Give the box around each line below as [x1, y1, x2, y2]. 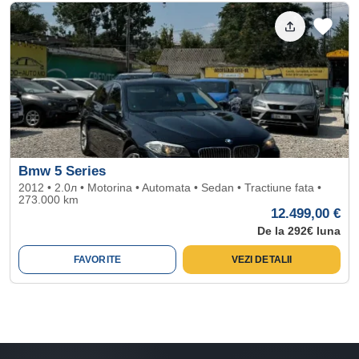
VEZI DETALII [231, 253, 292, 265]
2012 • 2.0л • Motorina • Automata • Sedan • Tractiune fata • [18, 180, 321, 194]
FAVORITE [74, 253, 121, 265]
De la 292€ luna [257, 224, 341, 237]
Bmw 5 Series [18, 163, 106, 179]
